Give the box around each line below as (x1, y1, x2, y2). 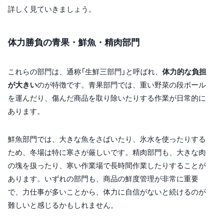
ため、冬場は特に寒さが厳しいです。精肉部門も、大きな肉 (8, 148, 206, 157)
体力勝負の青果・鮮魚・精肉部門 (8, 37, 140, 48)
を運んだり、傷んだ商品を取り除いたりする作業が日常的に (8, 93, 206, 103)
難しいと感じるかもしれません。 (8, 200, 118, 210)
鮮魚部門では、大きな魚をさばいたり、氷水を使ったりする (8, 134, 206, 144)
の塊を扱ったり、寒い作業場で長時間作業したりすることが (8, 161, 206, 171)
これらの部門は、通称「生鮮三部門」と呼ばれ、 (8, 67, 162, 77)
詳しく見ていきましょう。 (8, 4, 96, 14)
